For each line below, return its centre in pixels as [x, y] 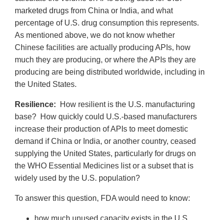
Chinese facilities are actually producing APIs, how [103, 47]
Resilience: [35, 104]
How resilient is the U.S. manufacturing [125, 104]
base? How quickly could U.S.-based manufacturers [106, 116]
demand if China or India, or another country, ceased [105, 141]
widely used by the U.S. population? [77, 178]
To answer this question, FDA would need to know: [102, 198]
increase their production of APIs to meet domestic [101, 129]
